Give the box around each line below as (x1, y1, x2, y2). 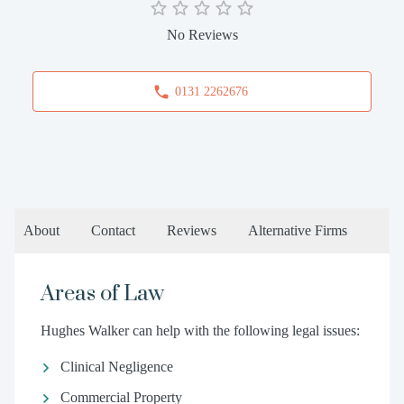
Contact (91, 223, 135, 238)
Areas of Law (40, 280, 164, 308)
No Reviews (166, 27, 238, 42)
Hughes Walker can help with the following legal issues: (40, 323, 360, 338)
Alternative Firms (248, 223, 347, 238)
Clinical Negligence (60, 359, 173, 374)
